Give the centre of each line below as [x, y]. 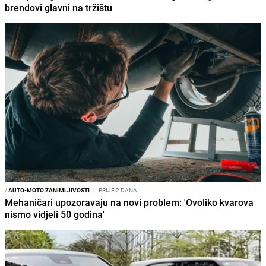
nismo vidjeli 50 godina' [55, 215]
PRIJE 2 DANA [117, 190]
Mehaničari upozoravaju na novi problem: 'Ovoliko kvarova [129, 203]
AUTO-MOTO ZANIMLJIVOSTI [48, 190]
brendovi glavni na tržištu [58, 8]
